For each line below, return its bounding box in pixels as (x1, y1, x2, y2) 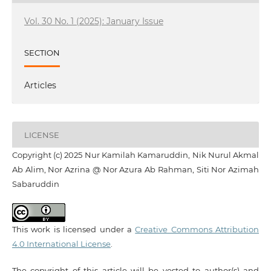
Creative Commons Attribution (135, 224, 260, 235)
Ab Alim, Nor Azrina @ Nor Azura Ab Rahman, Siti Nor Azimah (11, 165, 260, 175)
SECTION (24, 47, 60, 57)
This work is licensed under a (11, 224, 135, 235)
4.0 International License (11, 239, 111, 249)
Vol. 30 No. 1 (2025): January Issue (24, 16, 163, 27)
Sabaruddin (11, 179, 59, 189)
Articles (24, 80, 56, 91)
